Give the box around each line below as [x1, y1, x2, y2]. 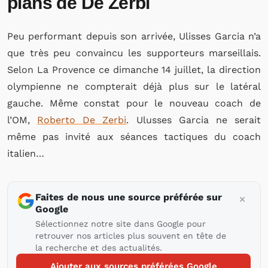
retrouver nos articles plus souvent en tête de [35, 231, 226, 240]
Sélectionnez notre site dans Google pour [35, 219, 206, 229]
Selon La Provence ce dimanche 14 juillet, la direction [7, 64, 261, 75]
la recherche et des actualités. [35, 243, 162, 252]
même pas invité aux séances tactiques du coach [7, 131, 261, 142]
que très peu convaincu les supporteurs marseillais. [7, 47, 261, 59]
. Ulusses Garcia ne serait [126, 114, 261, 126]
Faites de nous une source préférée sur [35, 191, 222, 203]
